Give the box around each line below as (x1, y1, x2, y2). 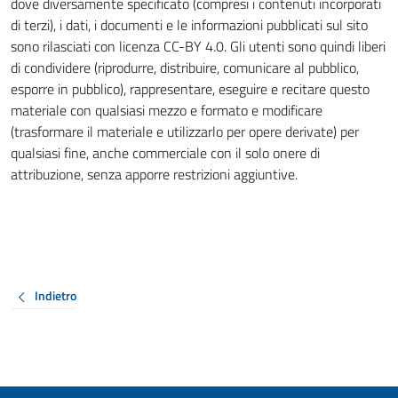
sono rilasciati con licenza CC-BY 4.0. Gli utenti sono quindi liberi (11, 36, 386, 57)
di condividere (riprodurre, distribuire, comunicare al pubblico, (11, 57, 359, 78)
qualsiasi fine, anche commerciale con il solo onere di (11, 142, 320, 163)
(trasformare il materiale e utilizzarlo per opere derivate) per (11, 121, 359, 142)
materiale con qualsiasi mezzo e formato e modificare (11, 99, 322, 121)
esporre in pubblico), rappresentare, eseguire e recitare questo (11, 78, 370, 99)
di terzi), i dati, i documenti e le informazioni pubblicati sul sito (11, 14, 368, 36)
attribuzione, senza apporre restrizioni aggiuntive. (11, 163, 298, 185)
